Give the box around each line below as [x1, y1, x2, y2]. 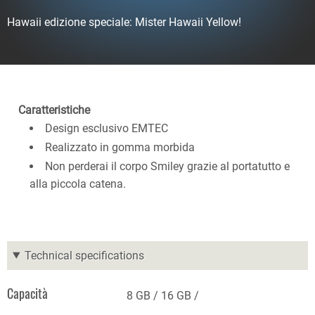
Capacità [7, 283, 48, 302]
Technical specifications [24, 248, 144, 262]
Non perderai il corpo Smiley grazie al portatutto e [45, 159, 290, 173]
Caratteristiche [18, 103, 90, 117]
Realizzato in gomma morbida [45, 140, 195, 154]
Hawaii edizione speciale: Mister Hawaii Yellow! [7, 15, 241, 29]
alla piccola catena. [30, 176, 126, 191]
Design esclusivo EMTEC [45, 121, 168, 135]
